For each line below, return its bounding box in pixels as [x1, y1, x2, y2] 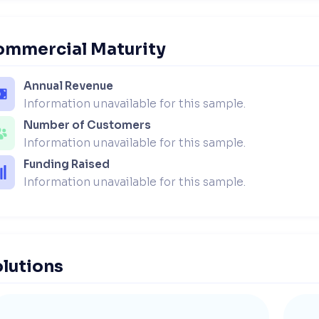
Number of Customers [23, 118, 152, 132]
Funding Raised [23, 157, 110, 172]
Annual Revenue [23, 79, 114, 93]
